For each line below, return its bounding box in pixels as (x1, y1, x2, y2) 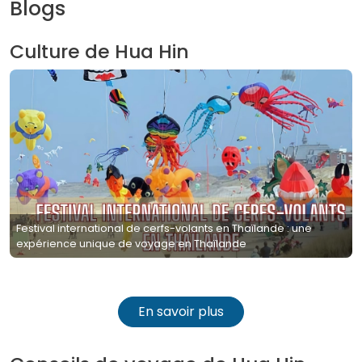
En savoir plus (138, 301, 224, 321)
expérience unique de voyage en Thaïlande (16, 236, 246, 250)
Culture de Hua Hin (10, 37, 189, 65)
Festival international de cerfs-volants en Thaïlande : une (16, 221, 312, 235)
